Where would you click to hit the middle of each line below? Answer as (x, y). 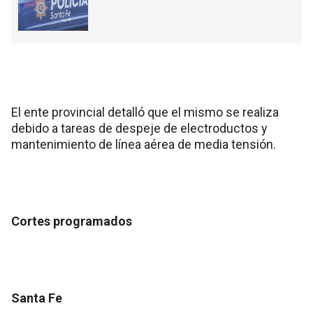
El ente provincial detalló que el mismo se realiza (145, 112)
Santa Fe (37, 298)
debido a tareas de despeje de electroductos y (139, 129)
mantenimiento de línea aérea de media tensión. (144, 145)
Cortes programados (72, 221)
